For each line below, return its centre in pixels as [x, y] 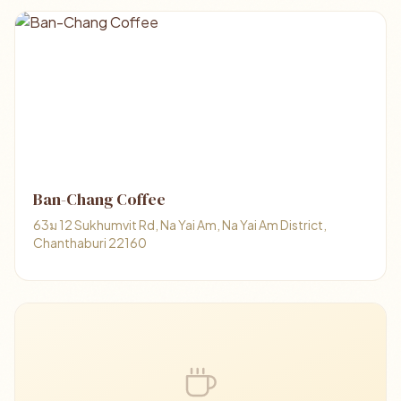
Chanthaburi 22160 [90, 243]
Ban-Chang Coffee [99, 199]
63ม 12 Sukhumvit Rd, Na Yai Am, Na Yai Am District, [180, 225]
